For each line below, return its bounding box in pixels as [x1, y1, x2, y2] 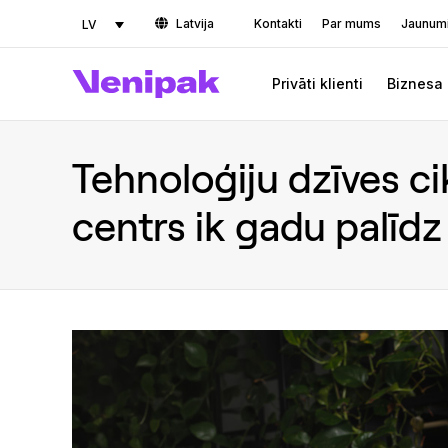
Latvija [176, 16, 215, 31]
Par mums [322, 16, 382, 31]
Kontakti [254, 16, 303, 31]
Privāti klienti [272, 75, 363, 92]
